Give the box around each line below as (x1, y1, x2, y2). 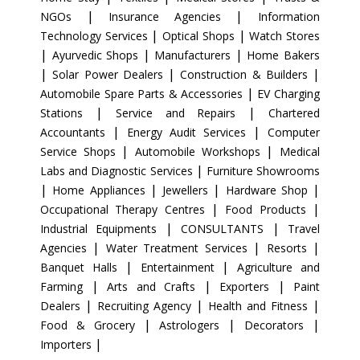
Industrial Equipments (40, 221, 166, 236)
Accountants (40, 125, 112, 140)
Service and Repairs (115, 105, 249, 121)
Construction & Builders (180, 67, 313, 82)
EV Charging (257, 86, 321, 101)
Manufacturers (154, 47, 235, 63)
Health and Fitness (208, 298, 313, 313)
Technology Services (40, 28, 152, 43)
